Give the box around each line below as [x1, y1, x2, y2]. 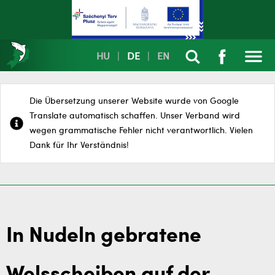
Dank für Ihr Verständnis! [29, 141, 129, 150]
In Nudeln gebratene [6, 226, 201, 247]
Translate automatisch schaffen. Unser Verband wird [29, 112, 240, 120]
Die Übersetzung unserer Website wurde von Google [29, 97, 239, 106]
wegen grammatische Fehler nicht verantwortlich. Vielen [29, 126, 253, 135]
